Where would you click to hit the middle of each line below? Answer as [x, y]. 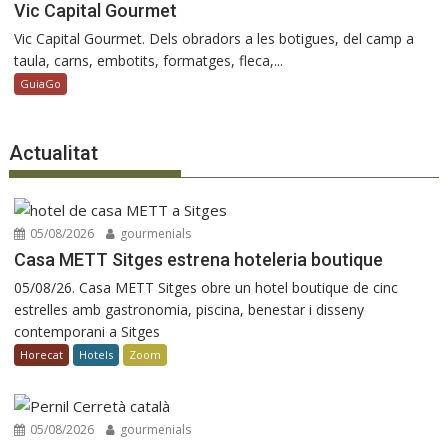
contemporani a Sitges [87, 332]
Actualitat [54, 153]
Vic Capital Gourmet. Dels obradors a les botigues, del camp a [214, 38]
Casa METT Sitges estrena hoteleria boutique [199, 260]
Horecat [42, 355]
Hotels [96, 355]
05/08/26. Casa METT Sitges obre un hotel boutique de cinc [206, 288]
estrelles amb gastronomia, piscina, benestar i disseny [189, 310]
